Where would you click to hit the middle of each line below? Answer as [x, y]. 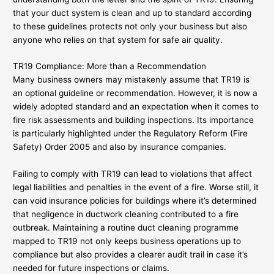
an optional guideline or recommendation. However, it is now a [135, 93]
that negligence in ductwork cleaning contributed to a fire [126, 214]
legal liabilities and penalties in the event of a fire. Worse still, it [136, 187]
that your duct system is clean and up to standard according [132, 13]
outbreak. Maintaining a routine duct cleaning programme [126, 228]
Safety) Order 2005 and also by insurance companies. [120, 147]
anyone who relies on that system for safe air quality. [118, 39]
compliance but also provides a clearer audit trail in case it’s [131, 255]
